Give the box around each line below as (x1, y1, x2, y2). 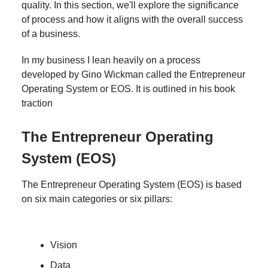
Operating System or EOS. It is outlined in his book (22, 83, 235, 94)
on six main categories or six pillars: (22, 193, 172, 204)
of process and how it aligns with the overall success (22, 14, 243, 25)
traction (22, 98, 53, 108)
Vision (50, 239, 77, 250)
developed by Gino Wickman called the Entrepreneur (22, 69, 245, 80)
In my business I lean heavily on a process (22, 54, 200, 65)
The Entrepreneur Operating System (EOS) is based (22, 179, 242, 190)
